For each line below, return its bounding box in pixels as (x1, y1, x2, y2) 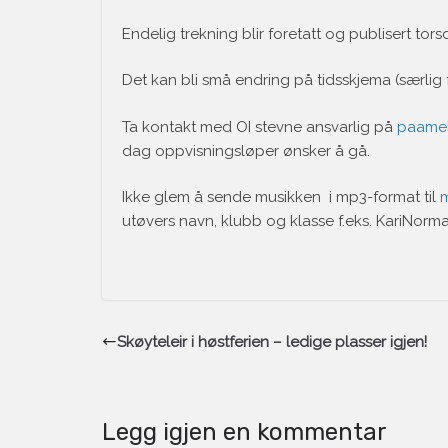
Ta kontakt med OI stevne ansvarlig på (122, 117, 397, 136)
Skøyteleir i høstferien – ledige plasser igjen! (117, 332, 427, 351)
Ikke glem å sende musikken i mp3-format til (122, 188, 440, 207)
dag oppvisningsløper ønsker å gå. (122, 141, 370, 160)
